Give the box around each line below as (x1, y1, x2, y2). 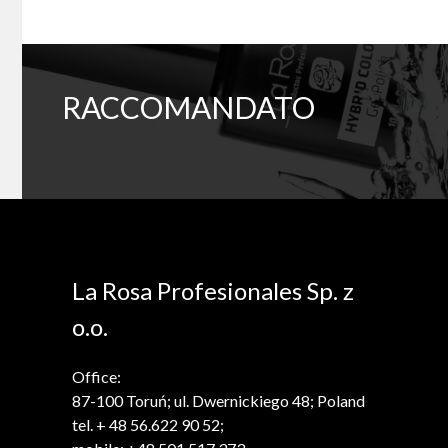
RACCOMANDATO (62, 89, 315, 125)
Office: (72, 367, 121, 386)
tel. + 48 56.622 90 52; (72, 415, 224, 434)
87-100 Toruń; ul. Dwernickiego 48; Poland (72, 391, 365, 410)
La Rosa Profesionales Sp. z (72, 276, 354, 305)
